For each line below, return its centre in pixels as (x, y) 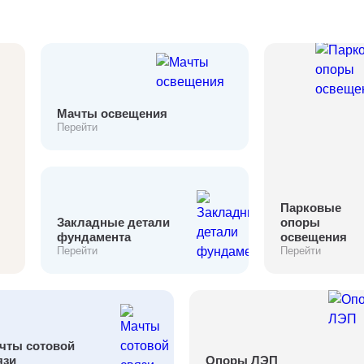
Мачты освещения (112, 113)
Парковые (310, 208)
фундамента (94, 237)
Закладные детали (113, 222)
